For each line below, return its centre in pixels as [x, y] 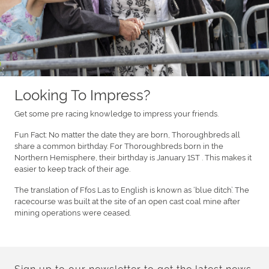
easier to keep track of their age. [72, 168]
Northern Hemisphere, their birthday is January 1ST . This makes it [133, 156]
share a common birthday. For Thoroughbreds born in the [119, 145]
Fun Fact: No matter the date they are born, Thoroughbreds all [127, 134]
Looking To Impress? [82, 94]
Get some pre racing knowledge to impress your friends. [116, 113]
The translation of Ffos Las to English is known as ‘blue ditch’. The [132, 189]
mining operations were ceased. [73, 212]
